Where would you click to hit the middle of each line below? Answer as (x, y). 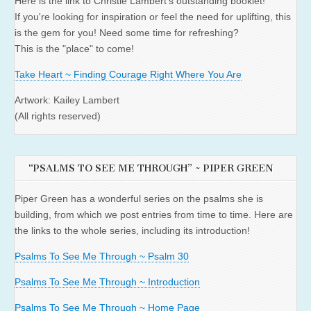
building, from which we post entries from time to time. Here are (154, 214)
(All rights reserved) (58, 116)
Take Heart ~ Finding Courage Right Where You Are (128, 74)
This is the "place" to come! (74, 48)
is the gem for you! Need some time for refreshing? (127, 32)
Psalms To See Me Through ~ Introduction (107, 281)
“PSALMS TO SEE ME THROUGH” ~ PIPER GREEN (151, 168)
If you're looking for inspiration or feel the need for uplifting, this (153, 16)
